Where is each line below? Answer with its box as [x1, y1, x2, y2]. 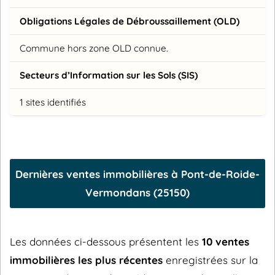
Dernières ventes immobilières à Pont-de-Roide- [15, 167, 260, 180]
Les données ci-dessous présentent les [10, 234, 202, 248]
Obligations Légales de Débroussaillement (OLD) [20, 15, 239, 27]
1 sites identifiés [20, 96, 86, 108]
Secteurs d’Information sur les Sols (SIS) [20, 69, 198, 81]
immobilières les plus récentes [10, 253, 163, 266]
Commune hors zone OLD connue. [20, 42, 168, 54]
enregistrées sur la [163, 253, 258, 266]
